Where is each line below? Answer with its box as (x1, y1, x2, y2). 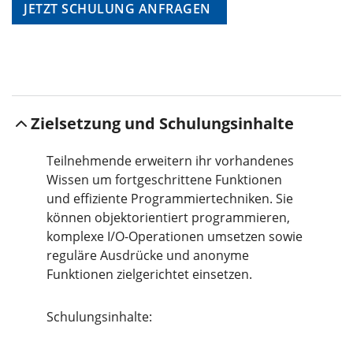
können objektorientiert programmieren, (46, 208, 290, 226)
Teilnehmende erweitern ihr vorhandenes (46, 151, 294, 169)
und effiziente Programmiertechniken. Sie (46, 189, 293, 207)
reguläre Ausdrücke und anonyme (46, 246, 249, 264)
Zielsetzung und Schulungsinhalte (31, 112, 294, 134)
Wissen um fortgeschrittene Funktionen (46, 170, 282, 188)
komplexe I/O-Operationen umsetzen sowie (46, 227, 303, 245)
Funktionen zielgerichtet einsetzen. (46, 265, 252, 283)
